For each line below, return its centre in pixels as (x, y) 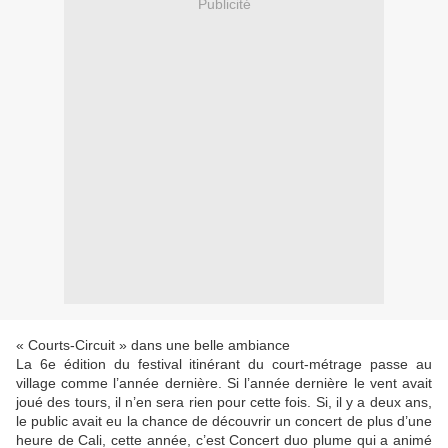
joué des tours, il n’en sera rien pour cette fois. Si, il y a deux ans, (224, 402)
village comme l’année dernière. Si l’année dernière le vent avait (224, 383)
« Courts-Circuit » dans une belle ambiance (153, 345)
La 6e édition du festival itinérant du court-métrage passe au (224, 364)
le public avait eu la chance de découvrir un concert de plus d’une (224, 421)
